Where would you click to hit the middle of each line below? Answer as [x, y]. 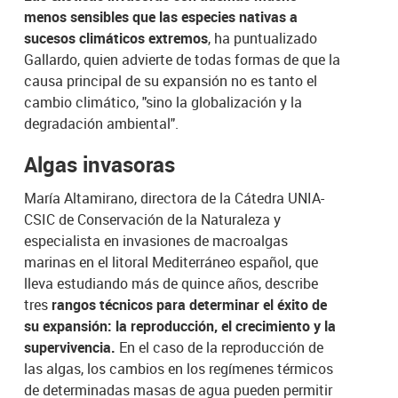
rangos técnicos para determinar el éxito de [190, 304]
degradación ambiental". [102, 123]
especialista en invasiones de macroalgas [156, 240]
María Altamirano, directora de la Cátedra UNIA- [175, 198]
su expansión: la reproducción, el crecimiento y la [180, 326]
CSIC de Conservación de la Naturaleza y [153, 219]
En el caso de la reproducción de [220, 347]
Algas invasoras [100, 164]
